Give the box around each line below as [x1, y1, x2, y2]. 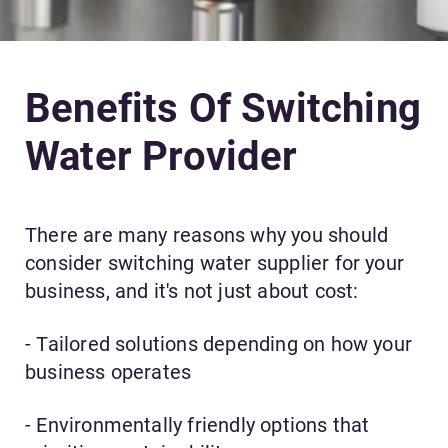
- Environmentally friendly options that [25, 413, 370, 438]
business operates [25, 360, 192, 385]
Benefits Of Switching [25, 85, 422, 133]
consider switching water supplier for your [25, 251, 405, 276]
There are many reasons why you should [25, 223, 389, 248]
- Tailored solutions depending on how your [25, 332, 413, 357]
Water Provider [25, 133, 298, 181]
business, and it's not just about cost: [25, 279, 359, 304]
